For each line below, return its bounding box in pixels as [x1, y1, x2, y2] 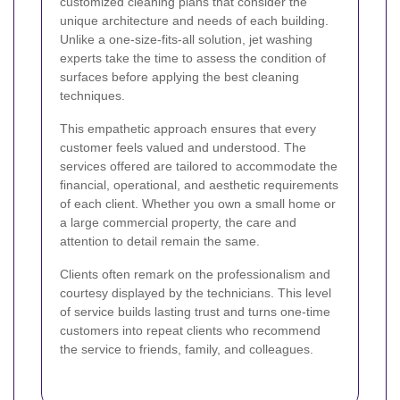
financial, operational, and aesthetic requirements [60, 178, 338, 193]
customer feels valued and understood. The [60, 140, 306, 155]
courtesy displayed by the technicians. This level [60, 286, 331, 301]
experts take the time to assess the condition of [60, 51, 326, 66]
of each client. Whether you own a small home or [60, 196, 336, 212]
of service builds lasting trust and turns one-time [60, 304, 330, 320]
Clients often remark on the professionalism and [60, 267, 330, 282]
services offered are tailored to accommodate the [60, 159, 337, 174]
